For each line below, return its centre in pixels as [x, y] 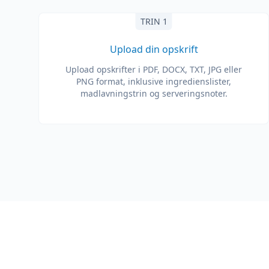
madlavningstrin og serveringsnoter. [154, 93]
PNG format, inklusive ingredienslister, [154, 81]
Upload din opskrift [154, 49]
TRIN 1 [154, 21]
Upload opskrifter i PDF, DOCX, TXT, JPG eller [154, 69]
